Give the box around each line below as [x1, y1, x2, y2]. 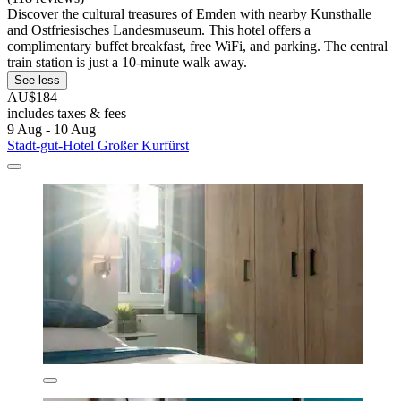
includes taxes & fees [7, 105, 126, 121]
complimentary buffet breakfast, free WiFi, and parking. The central [7, 38, 388, 54]
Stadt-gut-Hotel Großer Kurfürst [7, 137, 189, 153]
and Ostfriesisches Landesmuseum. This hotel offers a [7, 21, 311, 38]
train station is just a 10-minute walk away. [7, 54, 247, 70]
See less [14, 73, 60, 87]
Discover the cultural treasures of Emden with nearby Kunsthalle [7, 5, 371, 21]
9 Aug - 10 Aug [7, 121, 96, 137]
